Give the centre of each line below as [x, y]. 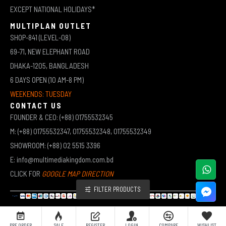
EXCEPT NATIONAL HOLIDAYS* [52, 9]
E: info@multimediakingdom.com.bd [62, 159]
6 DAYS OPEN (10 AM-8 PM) [47, 79]
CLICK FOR [25, 173]
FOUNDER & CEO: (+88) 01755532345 [62, 117]
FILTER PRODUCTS [117, 189]
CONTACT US [36, 105]
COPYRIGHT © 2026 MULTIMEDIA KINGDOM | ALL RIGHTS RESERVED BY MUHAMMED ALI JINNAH [113, 220]
